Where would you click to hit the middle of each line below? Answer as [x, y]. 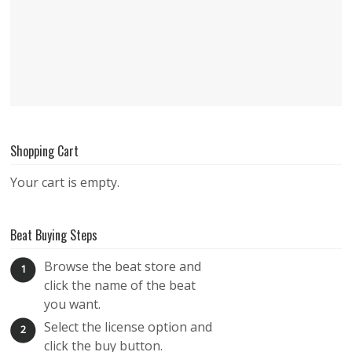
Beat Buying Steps [54, 235]
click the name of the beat [120, 285]
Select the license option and [128, 326]
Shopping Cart [45, 150]
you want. [73, 304]
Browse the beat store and [123, 266]
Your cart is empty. [65, 182]
